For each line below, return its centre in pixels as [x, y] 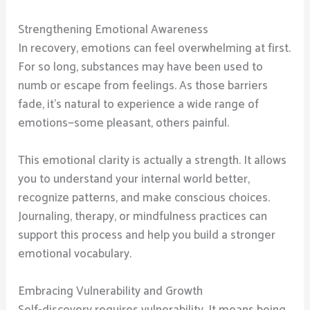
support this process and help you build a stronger [147, 236]
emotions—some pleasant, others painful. [124, 124]
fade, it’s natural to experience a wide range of [139, 105]
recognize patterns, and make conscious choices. [144, 198]
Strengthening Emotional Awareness [113, 30]
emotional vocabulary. [75, 254]
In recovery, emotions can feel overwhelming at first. [155, 49]
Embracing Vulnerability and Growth [111, 292]
